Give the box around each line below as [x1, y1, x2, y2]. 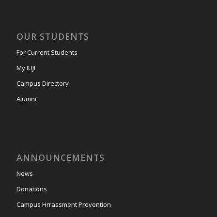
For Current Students [16, 48, 77, 57]
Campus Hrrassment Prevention [16, 200, 111, 209]
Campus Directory [16, 79, 69, 88]
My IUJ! [16, 63, 35, 73]
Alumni [16, 94, 36, 104]
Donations [16, 184, 47, 193]
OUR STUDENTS [16, 31, 89, 43]
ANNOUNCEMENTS [16, 151, 105, 163]
